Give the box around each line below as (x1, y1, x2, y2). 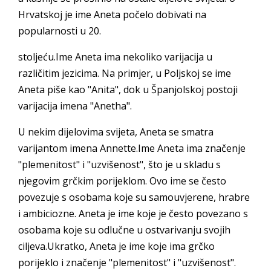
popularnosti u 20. (18, 24, 101, 38)
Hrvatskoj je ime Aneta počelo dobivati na (18, 8, 206, 21)
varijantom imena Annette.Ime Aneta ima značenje (18, 142, 246, 155)
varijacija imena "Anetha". (18, 99, 132, 113)
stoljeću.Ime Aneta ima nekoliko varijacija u (18, 50, 212, 64)
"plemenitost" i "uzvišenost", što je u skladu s (18, 158, 221, 171)
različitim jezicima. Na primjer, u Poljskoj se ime (18, 67, 231, 80)
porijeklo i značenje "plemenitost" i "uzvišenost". (18, 256, 236, 269)
